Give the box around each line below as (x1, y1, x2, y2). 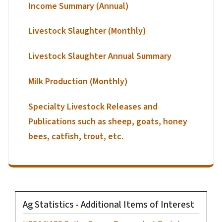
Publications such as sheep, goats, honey (28, 115, 187, 128)
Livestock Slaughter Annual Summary (28, 50, 171, 63)
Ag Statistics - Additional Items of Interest (23, 198, 194, 212)
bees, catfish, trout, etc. (28, 130, 123, 143)
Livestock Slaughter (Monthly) (28, 25, 146, 38)
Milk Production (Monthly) (28, 75, 128, 88)
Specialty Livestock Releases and (28, 100, 158, 113)
